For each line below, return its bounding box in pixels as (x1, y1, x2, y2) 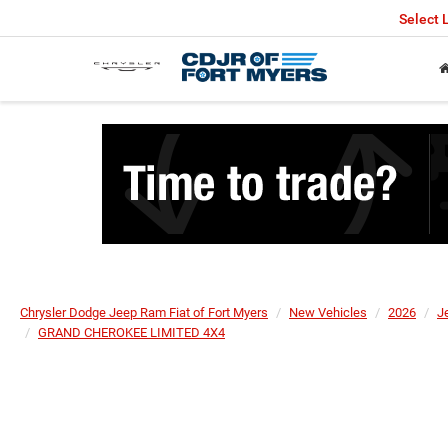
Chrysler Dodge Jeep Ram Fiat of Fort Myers (20, 305, 268, 320)
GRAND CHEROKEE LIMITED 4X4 (38, 325, 225, 340)
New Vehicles (289, 305, 367, 320)
